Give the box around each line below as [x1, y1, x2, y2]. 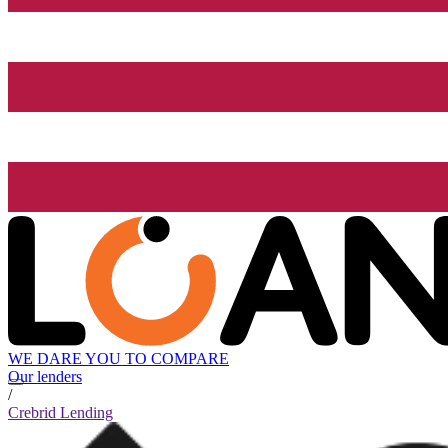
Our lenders [8, 368, 82, 386]
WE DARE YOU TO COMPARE [8, 350, 229, 368]
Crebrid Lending [8, 404, 113, 422]
